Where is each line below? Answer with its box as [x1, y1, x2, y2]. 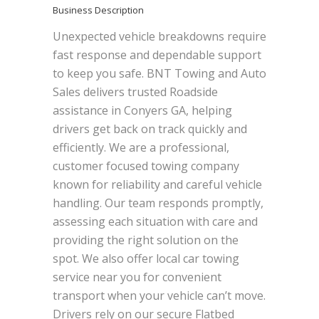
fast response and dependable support [53, 47, 261, 63]
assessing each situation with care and [53, 214, 258, 229]
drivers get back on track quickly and [53, 121, 247, 137]
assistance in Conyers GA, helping [53, 103, 232, 118]
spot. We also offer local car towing [53, 251, 239, 266]
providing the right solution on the [53, 232, 239, 248]
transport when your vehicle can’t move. [53, 288, 266, 303]
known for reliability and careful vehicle [53, 177, 262, 192]
